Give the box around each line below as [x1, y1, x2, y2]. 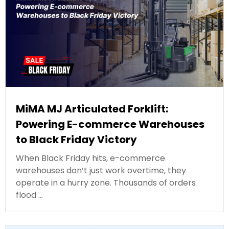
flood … [16, 189, 43, 201]
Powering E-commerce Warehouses [16, 117, 204, 131]
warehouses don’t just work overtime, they [16, 164, 186, 176]
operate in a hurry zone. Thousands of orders [16, 176, 196, 189]
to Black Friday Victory [16, 132, 137, 147]
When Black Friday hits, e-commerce [16, 152, 165, 164]
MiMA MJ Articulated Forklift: [16, 101, 168, 116]
